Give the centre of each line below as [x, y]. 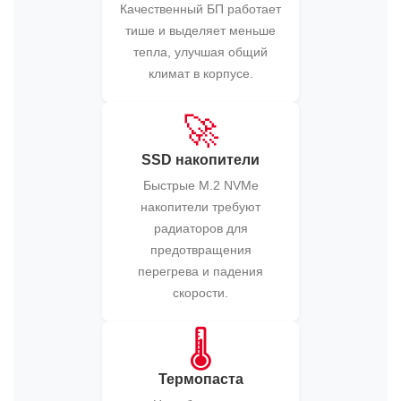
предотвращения [200, 250]
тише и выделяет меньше [200, 30]
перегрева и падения [200, 271]
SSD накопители [200, 160]
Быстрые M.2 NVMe [200, 185]
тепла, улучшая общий [200, 52]
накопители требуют [200, 207]
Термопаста [200, 379]
